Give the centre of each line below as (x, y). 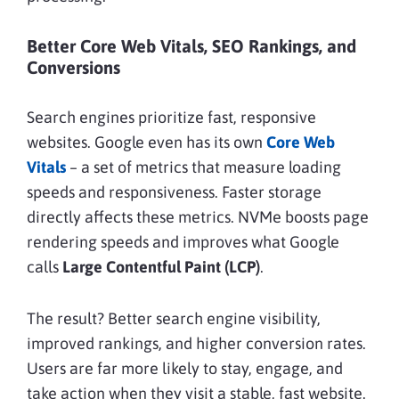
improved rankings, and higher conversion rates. (196, 343)
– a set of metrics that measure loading (204, 167)
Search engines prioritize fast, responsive (171, 117)
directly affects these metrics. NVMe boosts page (198, 216)
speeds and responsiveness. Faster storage (174, 191)
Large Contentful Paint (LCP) (161, 266)
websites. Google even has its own (147, 142)
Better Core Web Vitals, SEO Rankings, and (191, 45)
